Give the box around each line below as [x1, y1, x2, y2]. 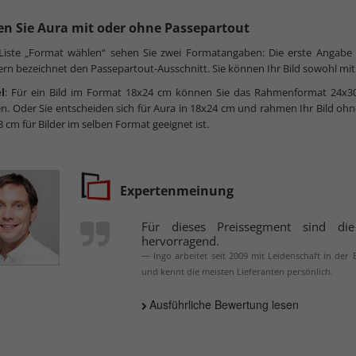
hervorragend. [141, 232, 219, 249]
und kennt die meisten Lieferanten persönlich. [141, 265, 333, 277]
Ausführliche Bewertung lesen [149, 296, 299, 312]
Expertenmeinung [120, 181, 234, 199]
